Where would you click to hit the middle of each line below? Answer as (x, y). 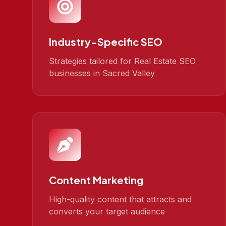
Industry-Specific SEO (106, 42)
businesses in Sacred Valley (102, 73)
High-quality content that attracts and (120, 199)
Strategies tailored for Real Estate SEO (122, 61)
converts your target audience (107, 211)
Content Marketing (96, 180)
